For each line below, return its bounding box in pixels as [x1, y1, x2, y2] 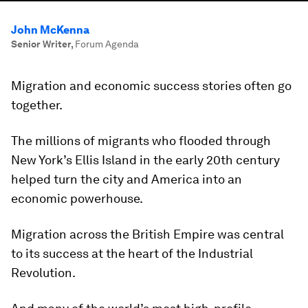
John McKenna [11, 23, 89, 36]
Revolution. [11, 265, 76, 280]
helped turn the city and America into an [11, 172, 242, 186]
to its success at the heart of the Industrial [11, 246, 253, 261]
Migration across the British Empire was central [11, 227, 284, 241]
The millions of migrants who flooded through [11, 133, 271, 148]
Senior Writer [11, 38, 71, 49]
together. [11, 98, 63, 112]
